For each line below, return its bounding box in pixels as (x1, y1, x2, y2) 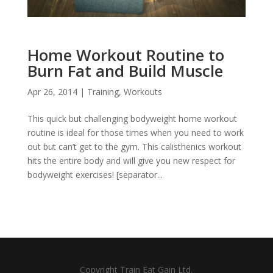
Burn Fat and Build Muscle (27, 60, 223, 82)
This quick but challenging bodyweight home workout (27, 113, 237, 125)
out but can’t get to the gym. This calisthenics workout (27, 141, 241, 153)
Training (87, 86, 119, 98)
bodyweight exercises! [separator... (27, 169, 163, 181)
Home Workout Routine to (27, 44, 224, 66)
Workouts (123, 86, 162, 98)
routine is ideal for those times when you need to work (27, 127, 244, 139)
